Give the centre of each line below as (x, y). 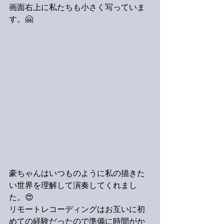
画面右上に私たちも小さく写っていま (77, 8)
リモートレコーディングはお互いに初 (77, 210)
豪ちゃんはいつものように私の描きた (77, 174)
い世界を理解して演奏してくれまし (73, 186)
